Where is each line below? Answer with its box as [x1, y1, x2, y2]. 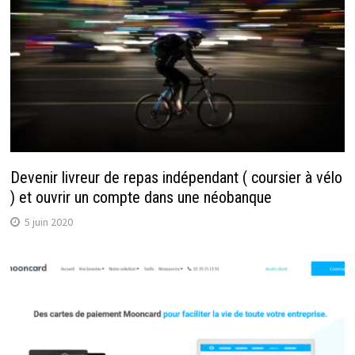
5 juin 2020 [24, 214, 73, 229]
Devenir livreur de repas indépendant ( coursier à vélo [10, 167, 342, 187]
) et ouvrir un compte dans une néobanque [10, 187, 272, 207]
